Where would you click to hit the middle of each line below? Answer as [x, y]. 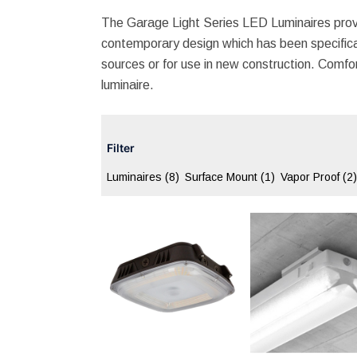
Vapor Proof [312, 177]
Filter [121, 147]
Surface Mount [223, 177]
